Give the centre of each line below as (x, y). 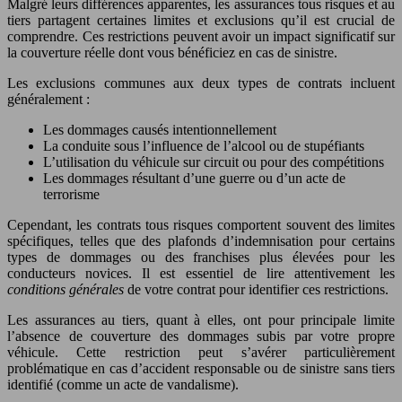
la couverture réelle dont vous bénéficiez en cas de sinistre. (172, 52)
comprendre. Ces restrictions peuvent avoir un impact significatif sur (201, 36)
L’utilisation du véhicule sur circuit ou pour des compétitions (214, 162)
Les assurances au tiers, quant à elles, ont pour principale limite (201, 319)
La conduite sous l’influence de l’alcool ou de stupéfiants (204, 145)
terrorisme (71, 194)
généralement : (48, 99)
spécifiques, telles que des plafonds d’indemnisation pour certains (201, 240)
